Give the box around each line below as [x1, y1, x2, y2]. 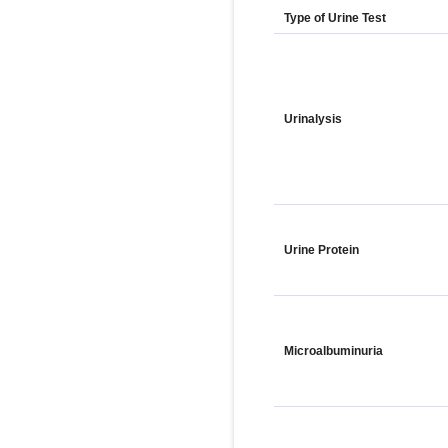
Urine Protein [284, 243, 359, 257]
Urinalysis [284, 112, 342, 126]
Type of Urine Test [284, 11, 386, 25]
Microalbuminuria [284, 344, 383, 358]
